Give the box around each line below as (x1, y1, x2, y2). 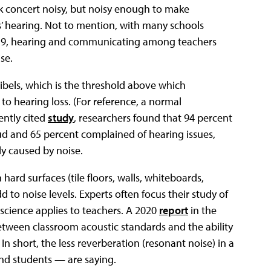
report (159, 203, 188, 217)
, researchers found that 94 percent (74, 110, 232, 125)
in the (188, 203, 217, 217)
